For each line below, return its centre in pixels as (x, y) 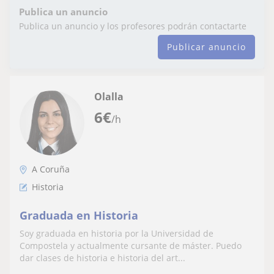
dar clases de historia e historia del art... (102, 258)
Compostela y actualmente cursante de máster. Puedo (131, 246)
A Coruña (51, 169)
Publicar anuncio (206, 47)
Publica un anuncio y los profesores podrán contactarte (133, 26)
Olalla (109, 97)
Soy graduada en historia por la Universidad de (117, 233)
